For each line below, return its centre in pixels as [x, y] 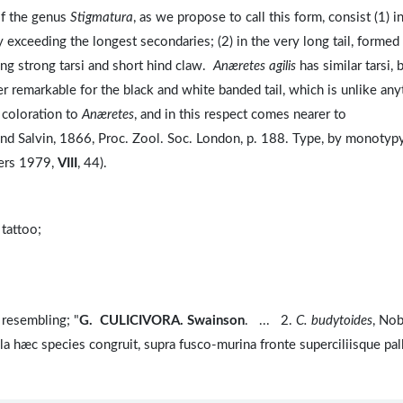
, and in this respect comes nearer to [240, 115]
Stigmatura [102, 18]
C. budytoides [334, 321]
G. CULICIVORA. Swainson [162, 321]
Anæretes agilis [255, 67]
